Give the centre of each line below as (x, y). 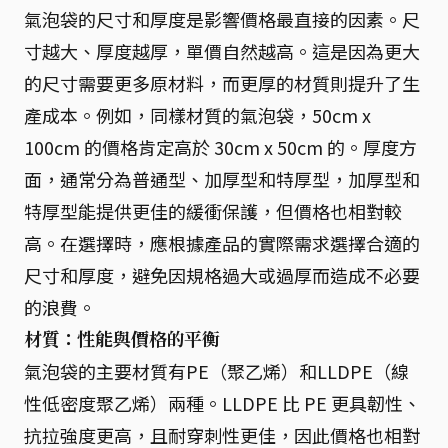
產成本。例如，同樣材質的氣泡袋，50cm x (197, 114)
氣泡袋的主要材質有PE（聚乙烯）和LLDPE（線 (216, 370)
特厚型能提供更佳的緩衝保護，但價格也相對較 (213, 210)
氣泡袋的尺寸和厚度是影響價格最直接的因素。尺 (222, 18)
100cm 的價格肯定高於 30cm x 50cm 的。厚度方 (220, 146)
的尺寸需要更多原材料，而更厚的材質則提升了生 (222, 82)
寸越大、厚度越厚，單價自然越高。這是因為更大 (222, 50)
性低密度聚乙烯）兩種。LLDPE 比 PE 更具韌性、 (222, 402)
